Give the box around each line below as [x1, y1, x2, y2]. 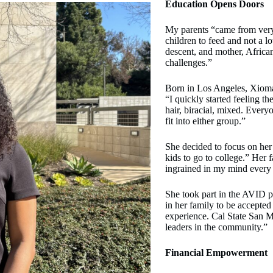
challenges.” [165, 57, 213, 68]
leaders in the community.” [165, 221, 268, 232]
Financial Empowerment [165, 247, 268, 258]
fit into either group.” [165, 115, 246, 126]
